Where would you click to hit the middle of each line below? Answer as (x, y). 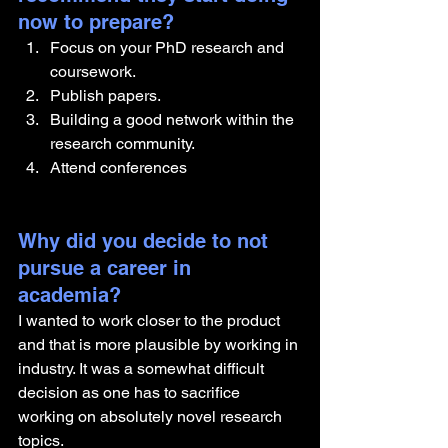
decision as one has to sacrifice (131, 392)
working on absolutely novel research (152, 416)
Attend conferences (118, 167)
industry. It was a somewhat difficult (143, 368)
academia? (72, 295)
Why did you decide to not (146, 241)
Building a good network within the (174, 119)
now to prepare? (96, 22)
